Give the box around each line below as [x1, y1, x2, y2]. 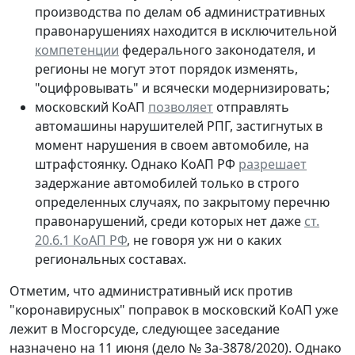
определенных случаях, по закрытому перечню [35, 193, 330, 211]
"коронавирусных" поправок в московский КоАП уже [10, 300, 338, 319]
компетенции [35, 40, 119, 59]
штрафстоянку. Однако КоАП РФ [35, 155, 239, 173]
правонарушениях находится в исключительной [35, 21, 337, 40]
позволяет [148, 97, 213, 116]
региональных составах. [35, 250, 186, 268]
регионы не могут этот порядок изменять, [35, 59, 298, 78]
